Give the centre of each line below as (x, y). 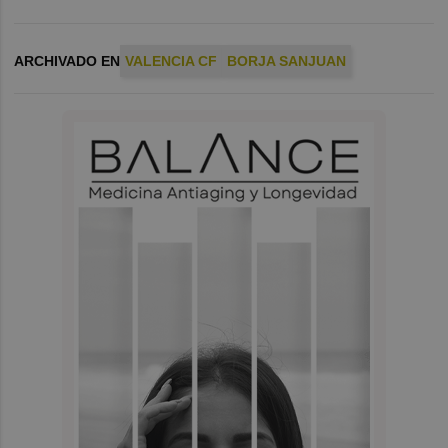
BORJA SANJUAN (287, 60)
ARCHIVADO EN (67, 60)
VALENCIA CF (171, 60)
